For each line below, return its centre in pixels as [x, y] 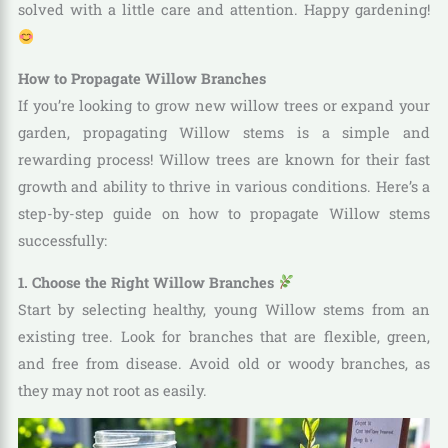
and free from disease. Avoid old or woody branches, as [224, 363]
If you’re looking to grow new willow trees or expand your [224, 106]
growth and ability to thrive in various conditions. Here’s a [224, 187]
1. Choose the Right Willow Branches [147, 282]
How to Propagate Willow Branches [141, 79]
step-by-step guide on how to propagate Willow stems [224, 214]
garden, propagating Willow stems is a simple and [224, 133]
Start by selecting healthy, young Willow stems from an [224, 309]
